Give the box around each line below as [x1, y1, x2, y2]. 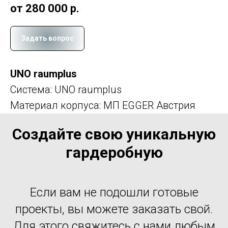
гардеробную [65, 144, 163, 162]
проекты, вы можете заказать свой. [15, 202, 213, 217]
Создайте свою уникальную [12, 125, 216, 144]
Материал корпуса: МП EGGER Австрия [10, 99, 195, 112]
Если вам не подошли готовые [30, 185, 198, 200]
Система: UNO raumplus [10, 83, 122, 96]
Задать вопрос [21, 34, 74, 43]
